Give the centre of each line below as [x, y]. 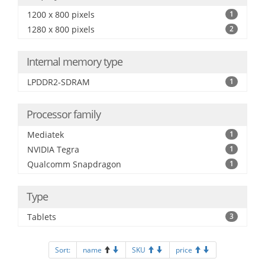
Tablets [42, 217]
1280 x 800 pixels [61, 29]
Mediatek [46, 135]
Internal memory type [75, 62]
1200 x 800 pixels [61, 14]
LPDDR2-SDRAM [59, 82]
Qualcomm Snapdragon [74, 164]
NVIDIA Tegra [53, 149]
